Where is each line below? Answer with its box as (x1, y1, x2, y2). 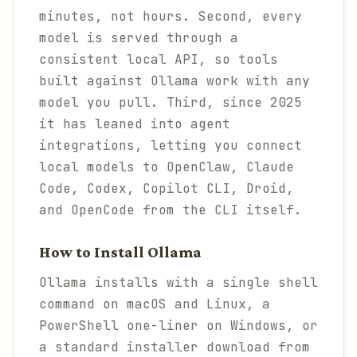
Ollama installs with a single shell (39, 274, 318, 291)
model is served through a (39, 29, 238, 46)
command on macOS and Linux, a (39, 296, 270, 312)
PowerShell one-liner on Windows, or (39, 317, 318, 334)
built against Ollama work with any (39, 73, 310, 89)
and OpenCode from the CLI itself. (39, 202, 302, 218)
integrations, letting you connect (39, 137, 302, 154)
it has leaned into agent (39, 116, 230, 132)
